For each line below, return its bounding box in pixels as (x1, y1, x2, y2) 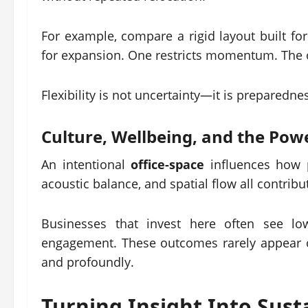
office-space (131, 156, 205, 173)
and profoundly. (41, 254, 134, 270)
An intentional (41, 156, 131, 173)
